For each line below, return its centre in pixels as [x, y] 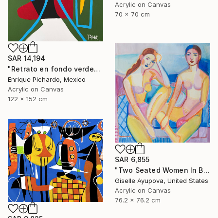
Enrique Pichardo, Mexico [47, 79]
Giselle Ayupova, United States [162, 181]
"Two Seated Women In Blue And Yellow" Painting [206, 170]
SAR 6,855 [132, 160]
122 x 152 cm [28, 99]
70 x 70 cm [132, 14]
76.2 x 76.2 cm [138, 200]
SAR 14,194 [27, 58]
